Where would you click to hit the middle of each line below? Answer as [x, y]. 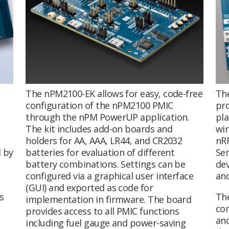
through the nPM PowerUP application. [107, 117]
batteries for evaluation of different [100, 152]
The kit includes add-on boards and [99, 129]
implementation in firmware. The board [109, 199]
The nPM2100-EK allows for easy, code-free [114, 93]
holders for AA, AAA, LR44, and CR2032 [104, 140]
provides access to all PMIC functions [102, 211]
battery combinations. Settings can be [106, 164]
